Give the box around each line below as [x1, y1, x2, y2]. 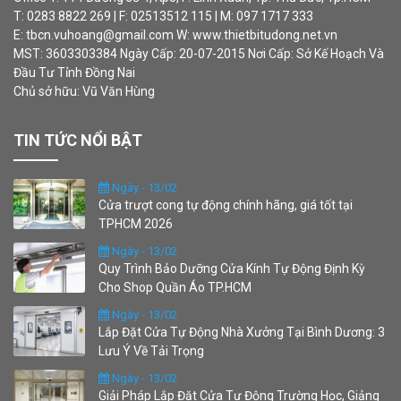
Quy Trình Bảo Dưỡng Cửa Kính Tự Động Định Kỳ [98, 261, 365, 277]
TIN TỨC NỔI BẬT [13, 131, 142, 150]
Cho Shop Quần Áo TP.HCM [98, 280, 252, 295]
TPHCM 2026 [98, 217, 173, 232]
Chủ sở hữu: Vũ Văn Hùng [13, 84, 155, 99]
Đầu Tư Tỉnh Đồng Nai [13, 65, 135, 81]
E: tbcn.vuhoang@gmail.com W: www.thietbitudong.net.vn [13, 28, 337, 43]
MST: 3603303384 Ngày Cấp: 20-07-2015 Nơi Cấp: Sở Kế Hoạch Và [13, 47, 384, 62]
